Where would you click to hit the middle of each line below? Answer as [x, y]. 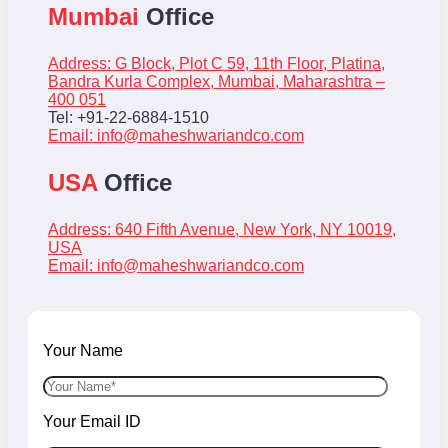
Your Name [83, 350]
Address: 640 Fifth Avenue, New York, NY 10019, [222, 229]
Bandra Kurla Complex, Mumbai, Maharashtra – [216, 81]
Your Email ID [92, 421]
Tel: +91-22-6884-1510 [128, 117]
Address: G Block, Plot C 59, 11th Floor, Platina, [216, 63]
